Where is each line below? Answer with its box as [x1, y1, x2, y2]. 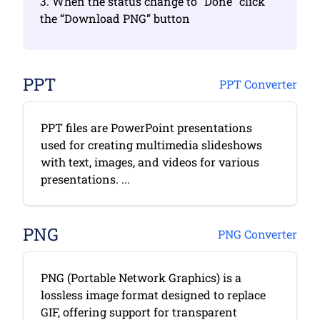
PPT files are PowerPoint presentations [41, 120, 252, 135]
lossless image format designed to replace [41, 287, 266, 302]
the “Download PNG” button [40, 11, 190, 26]
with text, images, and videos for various [41, 154, 259, 169]
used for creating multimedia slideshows [41, 137, 262, 152]
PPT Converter [219, 76, 297, 91]
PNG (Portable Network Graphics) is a [41, 270, 241, 285]
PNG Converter [218, 226, 297, 241]
